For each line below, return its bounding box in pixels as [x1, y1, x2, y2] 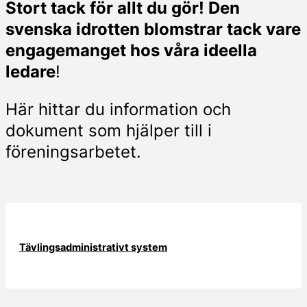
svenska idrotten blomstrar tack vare [5, 19, 301, 39]
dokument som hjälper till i [5, 121, 212, 140]
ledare [5, 62, 56, 82]
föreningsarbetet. [5, 142, 141, 162]
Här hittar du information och [5, 99, 231, 119]
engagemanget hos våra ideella [5, 40, 257, 60]
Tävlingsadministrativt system [19, 241, 167, 254]
